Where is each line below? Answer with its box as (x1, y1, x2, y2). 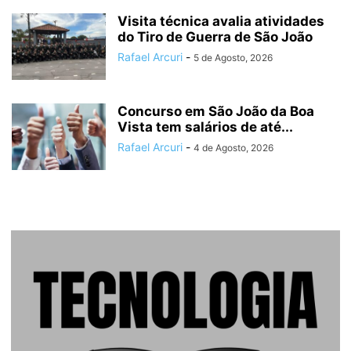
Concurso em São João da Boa (118, 103, 314, 120)
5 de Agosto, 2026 (194, 52, 273, 64)
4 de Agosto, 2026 (194, 142, 273, 154)
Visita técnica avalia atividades (118, 13, 324, 30)
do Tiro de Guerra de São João (118, 29, 313, 45)
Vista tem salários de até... (118, 119, 293, 136)
